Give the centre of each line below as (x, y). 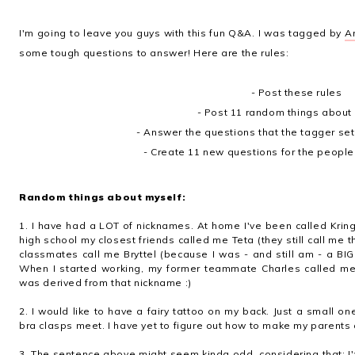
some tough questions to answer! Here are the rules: (154, 53)
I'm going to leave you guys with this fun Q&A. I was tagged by (182, 33)
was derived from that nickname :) (105, 282)
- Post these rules (296, 92)
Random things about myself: (103, 197)
